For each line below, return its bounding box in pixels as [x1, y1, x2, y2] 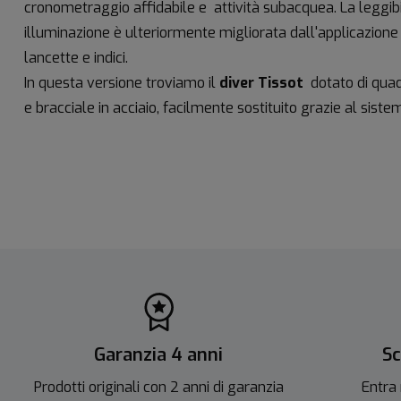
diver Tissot [219, 73, 311, 92]
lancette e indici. [24, 47, 128, 67]
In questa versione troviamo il [24, 73, 219, 92]
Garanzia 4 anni [94, 342, 223, 367]
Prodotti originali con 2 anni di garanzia [33, 377, 284, 397]
